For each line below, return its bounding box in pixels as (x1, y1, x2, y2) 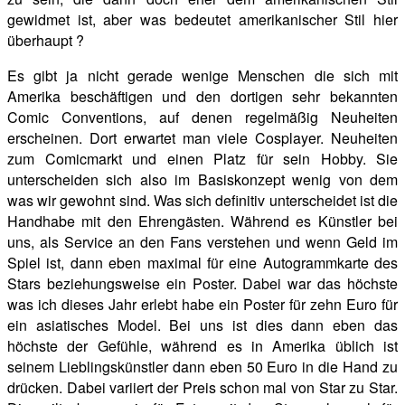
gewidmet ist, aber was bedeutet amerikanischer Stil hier (7, 8, 398, 30)
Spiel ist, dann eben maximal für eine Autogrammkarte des (7, 251, 398, 273)
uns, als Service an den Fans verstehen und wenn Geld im (7, 231, 398, 252)
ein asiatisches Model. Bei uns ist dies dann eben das (7, 314, 398, 335)
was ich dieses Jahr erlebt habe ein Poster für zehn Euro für (7, 293, 398, 315)
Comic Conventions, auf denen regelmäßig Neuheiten (7, 106, 398, 127)
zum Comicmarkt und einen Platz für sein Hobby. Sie (7, 147, 398, 169)
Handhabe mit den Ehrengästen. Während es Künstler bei (7, 210, 398, 231)
